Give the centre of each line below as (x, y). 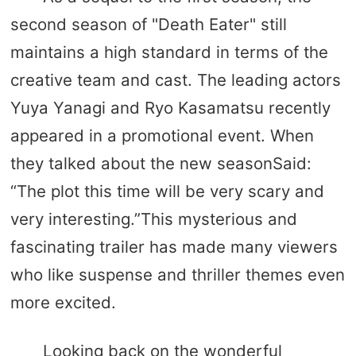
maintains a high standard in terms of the (169, 52)
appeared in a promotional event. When (162, 135)
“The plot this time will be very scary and (167, 191)
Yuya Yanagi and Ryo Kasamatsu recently (170, 107)
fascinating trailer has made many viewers (174, 246)
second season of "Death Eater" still (148, 24)
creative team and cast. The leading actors (175, 79)
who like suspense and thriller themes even (177, 274)
